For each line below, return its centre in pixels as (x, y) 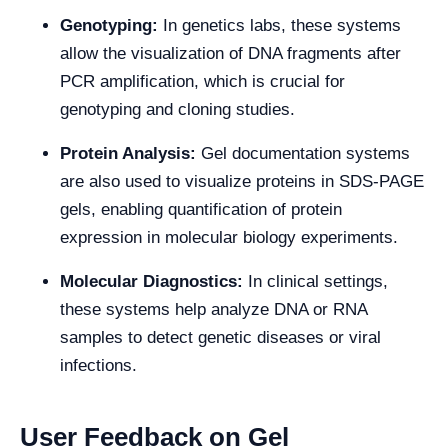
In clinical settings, (318, 281)
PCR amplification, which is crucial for (202, 81)
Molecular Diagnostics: (154, 281)
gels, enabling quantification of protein (201, 209)
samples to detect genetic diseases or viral (220, 337)
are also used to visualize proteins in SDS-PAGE (242, 181)
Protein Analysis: (130, 153)
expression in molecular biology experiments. (229, 237)
